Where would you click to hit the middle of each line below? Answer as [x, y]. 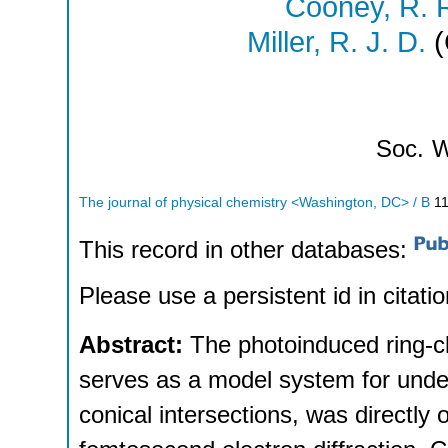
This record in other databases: [246, 250]
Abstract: [134, 345]
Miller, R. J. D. [336, 42]
